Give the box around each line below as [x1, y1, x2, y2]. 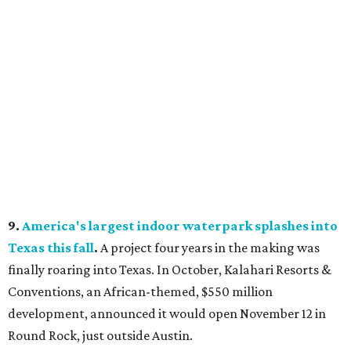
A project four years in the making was [100, 240, 320, 256]
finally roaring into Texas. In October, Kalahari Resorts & [8, 262, 331, 278]
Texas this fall [8, 240, 94, 256]
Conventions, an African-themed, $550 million [8, 284, 273, 300]
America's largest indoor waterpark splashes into [22, 218, 338, 234]
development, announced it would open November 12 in [8, 306, 326, 322]
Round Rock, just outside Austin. [8, 327, 193, 344]
